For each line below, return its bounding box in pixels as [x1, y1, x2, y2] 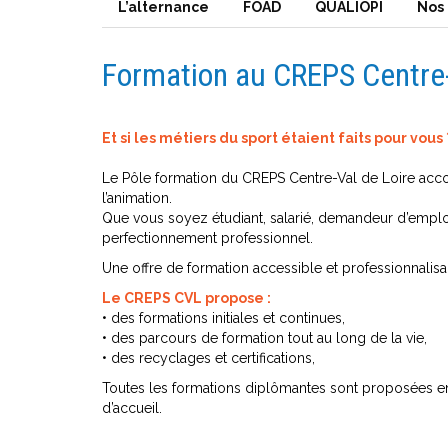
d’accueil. [102, 400, 162, 416]
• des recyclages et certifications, [102, 350, 315, 366]
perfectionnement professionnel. [102, 230, 313, 246]
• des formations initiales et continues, [102, 310, 345, 326]
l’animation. [102, 190, 172, 206]
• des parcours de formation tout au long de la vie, [102, 330, 427, 346]
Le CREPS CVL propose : [102, 290, 271, 306]
